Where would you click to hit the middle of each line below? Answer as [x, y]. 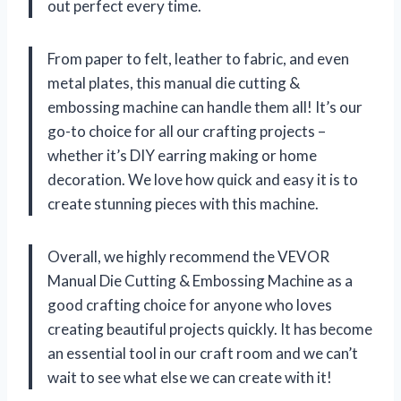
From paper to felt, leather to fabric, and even [198, 58]
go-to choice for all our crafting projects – [187, 131]
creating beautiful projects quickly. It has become [210, 328]
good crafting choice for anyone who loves [190, 304]
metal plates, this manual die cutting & [174, 82]
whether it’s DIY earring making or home [182, 155]
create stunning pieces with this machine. [183, 203]
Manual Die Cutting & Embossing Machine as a [200, 280]
